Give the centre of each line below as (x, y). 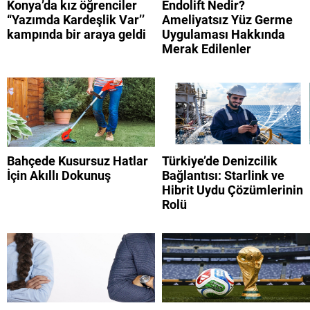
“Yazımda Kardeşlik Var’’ (76, 20)
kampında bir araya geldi (76, 35)
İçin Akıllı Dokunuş (59, 176)
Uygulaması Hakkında (224, 35)
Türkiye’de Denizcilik (220, 161)
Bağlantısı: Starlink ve (223, 176)
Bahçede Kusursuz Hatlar (77, 161)
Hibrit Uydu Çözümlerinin (232, 190)
